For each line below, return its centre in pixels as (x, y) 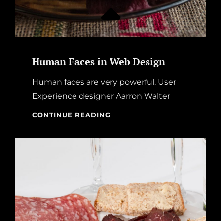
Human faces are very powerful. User (104, 82)
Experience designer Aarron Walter (101, 96)
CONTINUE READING (71, 115)
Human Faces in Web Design (99, 61)
